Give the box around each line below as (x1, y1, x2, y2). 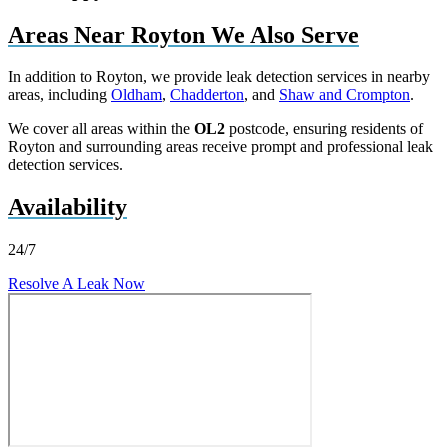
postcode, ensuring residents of (225, 120, 423, 138)
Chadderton (170, 86, 244, 104)
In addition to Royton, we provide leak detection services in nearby (8, 68, 430, 86)
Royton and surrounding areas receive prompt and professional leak (8, 138, 433, 156)
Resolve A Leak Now (8, 275, 145, 293)
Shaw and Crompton (279, 86, 410, 104)
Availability (8, 194, 127, 221)
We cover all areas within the (8, 120, 194, 138)
